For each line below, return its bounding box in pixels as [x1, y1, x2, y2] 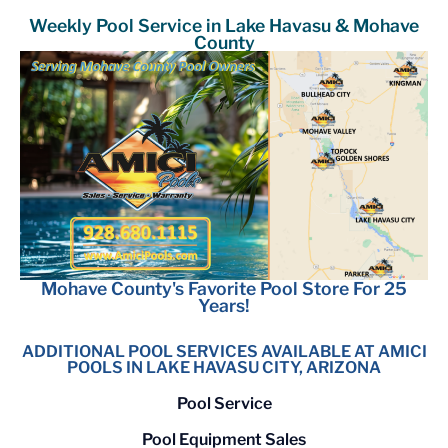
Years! [198, 295, 250, 317]
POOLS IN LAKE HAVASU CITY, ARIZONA [67, 358, 381, 378]
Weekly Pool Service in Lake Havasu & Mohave [29, 14, 419, 36]
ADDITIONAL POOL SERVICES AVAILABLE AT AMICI [21, 342, 427, 362]
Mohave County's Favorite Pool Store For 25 [41, 278, 407, 300]
